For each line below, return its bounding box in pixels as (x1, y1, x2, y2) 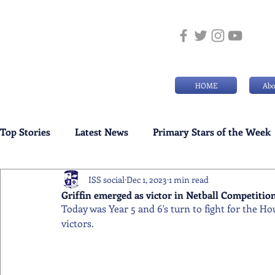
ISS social (88, 173, 125, 185)
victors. (61, 217, 94, 230)
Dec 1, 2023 (126, 173, 167, 185)
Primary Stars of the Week (153, 125, 271, 138)
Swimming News (182, 174, 256, 187)
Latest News (75, 125, 128, 138)
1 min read (169, 173, 209, 185)
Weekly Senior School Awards (25, 174, 158, 187)
